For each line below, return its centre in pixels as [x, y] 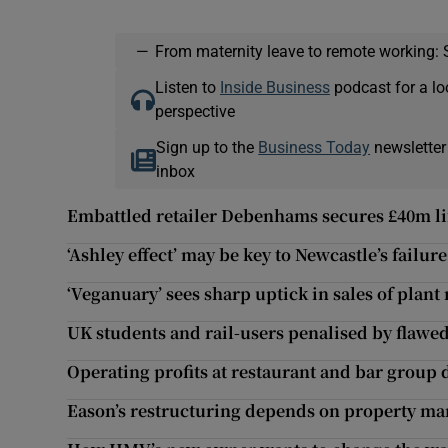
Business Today [314, 147]
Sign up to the [207, 147]
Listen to [187, 87]
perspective [194, 111]
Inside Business [274, 87]
